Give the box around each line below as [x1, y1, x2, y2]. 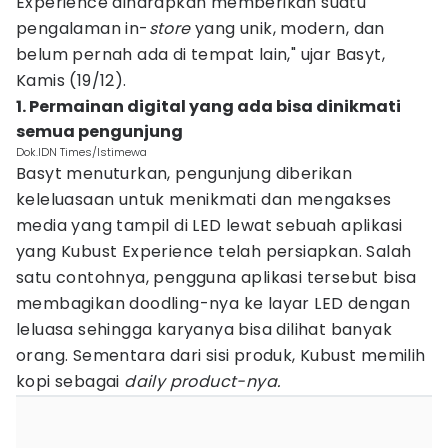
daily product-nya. [124, 370, 281, 393]
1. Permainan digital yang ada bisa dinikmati [16, 95, 401, 118]
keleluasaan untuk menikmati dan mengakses [16, 188, 392, 211]
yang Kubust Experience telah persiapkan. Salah [16, 240, 412, 263]
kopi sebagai [16, 370, 125, 393]
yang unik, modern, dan [190, 17, 385, 40]
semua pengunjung [16, 120, 183, 143]
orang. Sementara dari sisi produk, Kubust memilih [16, 344, 426, 367]
